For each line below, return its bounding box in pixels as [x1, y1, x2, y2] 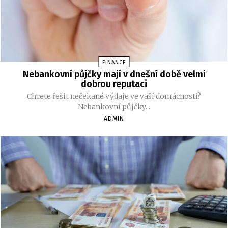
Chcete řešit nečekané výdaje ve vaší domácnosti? [27, 91, 201, 101]
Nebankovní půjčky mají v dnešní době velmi [22, 68, 206, 80]
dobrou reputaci [81, 78, 147, 90]
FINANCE [102, 59, 126, 66]
